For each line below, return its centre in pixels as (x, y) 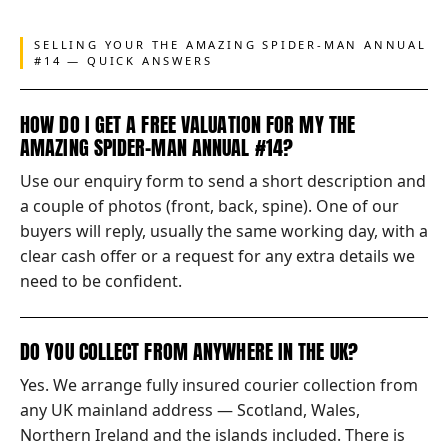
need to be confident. (101, 281)
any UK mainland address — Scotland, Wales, (190, 410)
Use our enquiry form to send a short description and (223, 181)
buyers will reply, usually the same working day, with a (224, 231)
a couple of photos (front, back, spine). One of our (209, 206)
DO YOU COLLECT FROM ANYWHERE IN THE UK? (189, 351)
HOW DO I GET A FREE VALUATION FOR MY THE (188, 124)
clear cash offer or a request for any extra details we (217, 256)
